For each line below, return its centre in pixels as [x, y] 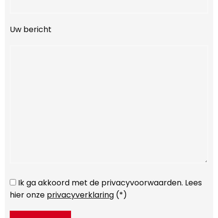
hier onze [28, 195]
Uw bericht [31, 29]
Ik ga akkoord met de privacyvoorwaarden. [100, 183]
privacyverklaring [80, 195]
